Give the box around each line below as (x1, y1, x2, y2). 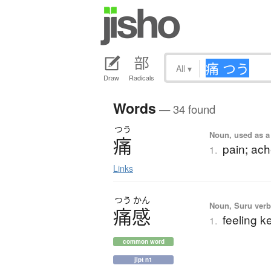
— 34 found (156, 101, 215, 117)
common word (122, 237, 165, 246)
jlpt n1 (134, 255, 152, 264)
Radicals (129, 73, 154, 83)
